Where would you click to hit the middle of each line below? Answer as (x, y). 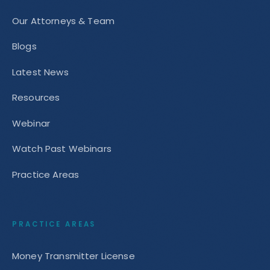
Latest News (40, 72)
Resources (36, 97)
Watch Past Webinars (62, 149)
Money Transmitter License (74, 256)
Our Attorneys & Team (63, 20)
